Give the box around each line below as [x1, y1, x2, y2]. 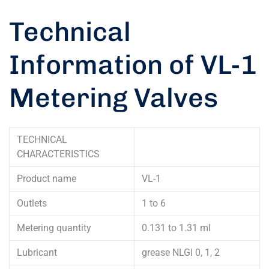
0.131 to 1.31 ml [142, 222, 211, 234]
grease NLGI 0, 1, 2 [142, 246, 220, 258]
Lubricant [17, 246, 57, 258]
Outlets [17, 197, 47, 209]
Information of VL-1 [9, 48, 257, 80]
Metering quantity [17, 222, 91, 234]
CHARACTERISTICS [17, 148, 100, 160]
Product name [17, 172, 76, 184]
